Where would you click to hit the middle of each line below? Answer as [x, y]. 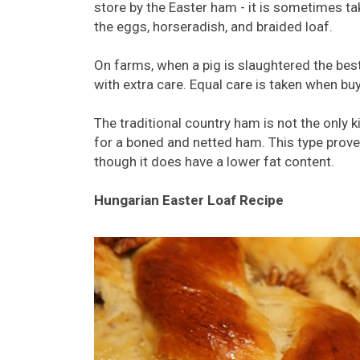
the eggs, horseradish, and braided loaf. [213, 27]
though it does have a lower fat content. [214, 162]
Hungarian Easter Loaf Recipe [189, 200]
